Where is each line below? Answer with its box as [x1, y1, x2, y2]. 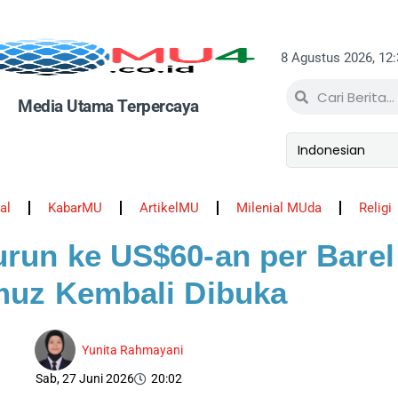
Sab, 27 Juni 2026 [35, 371, 134, 386]
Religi [358, 200, 392, 216]
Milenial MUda [235, 200, 322, 216]
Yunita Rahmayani [81, 342, 183, 357]
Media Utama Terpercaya [18, 96, 199, 116]
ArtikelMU [139, 200, 199, 216]
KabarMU [47, 200, 102, 216]
